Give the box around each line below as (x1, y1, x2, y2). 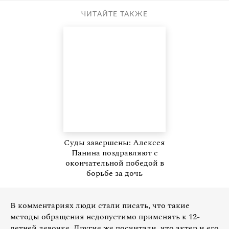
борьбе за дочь (86, 167, 143, 180)
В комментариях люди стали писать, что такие (10, 199, 190, 212)
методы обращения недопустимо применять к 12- (10, 211, 200, 223)
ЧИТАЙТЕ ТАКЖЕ (81, 11, 148, 18)
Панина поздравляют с (71, 147, 158, 159)
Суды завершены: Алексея (64, 136, 165, 149)
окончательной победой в (65, 157, 164, 170)
